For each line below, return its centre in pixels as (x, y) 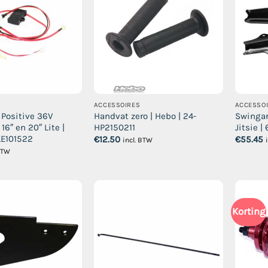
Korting (248, 212)
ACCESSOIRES (117, 105)
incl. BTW (137, 140)
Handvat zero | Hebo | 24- (145, 116)
